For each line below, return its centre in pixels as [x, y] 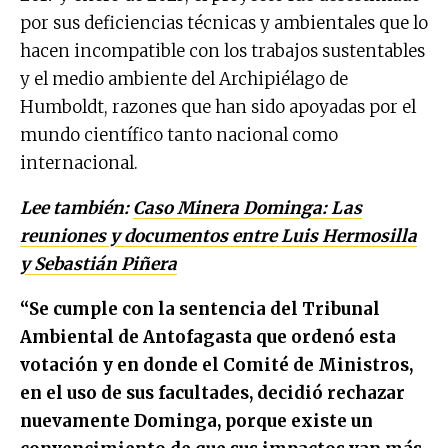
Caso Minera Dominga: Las [247, 207]
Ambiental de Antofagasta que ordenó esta [208, 336]
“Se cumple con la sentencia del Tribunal [200, 308]
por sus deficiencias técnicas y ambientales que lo [224, 22]
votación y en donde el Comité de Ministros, [216, 364]
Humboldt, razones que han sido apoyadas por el [218, 106]
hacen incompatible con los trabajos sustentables [222, 50]
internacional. [79, 162]
